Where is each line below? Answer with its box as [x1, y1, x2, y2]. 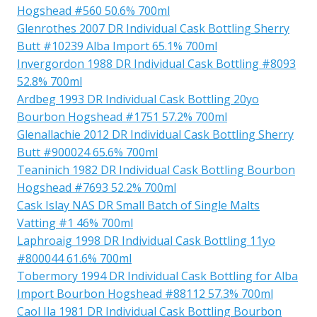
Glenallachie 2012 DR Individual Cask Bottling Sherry [17, 126, 294, 142]
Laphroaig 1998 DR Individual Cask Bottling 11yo [17, 232, 275, 248]
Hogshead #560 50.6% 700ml [17, 2, 170, 18]
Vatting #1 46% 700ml [17, 214, 133, 231]
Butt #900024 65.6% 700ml [17, 144, 158, 160]
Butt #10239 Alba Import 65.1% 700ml [17, 38, 217, 54]
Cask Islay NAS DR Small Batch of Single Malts [17, 197, 260, 213]
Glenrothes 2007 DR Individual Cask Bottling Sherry [17, 20, 289, 36]
